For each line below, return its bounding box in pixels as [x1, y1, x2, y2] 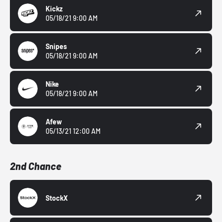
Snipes [46, 42, 67, 51]
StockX [46, 193, 68, 202]
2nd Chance [10, 160, 61, 172]
